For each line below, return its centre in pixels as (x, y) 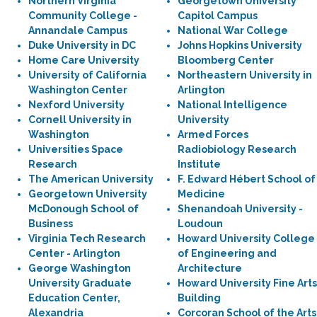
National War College (233, 30)
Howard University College (246, 238)
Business (51, 224)
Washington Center (78, 90)
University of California (87, 75)
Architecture (210, 268)
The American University (91, 179)
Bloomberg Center (226, 60)
